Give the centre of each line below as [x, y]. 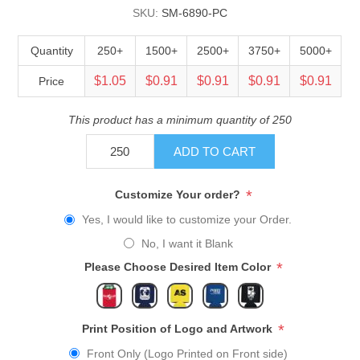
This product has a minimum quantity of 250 [180, 119]
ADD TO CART [214, 151]
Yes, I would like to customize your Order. [187, 220]
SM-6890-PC [194, 12]
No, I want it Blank [187, 243]
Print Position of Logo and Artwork [179, 328]
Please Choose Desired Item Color [179, 266]
